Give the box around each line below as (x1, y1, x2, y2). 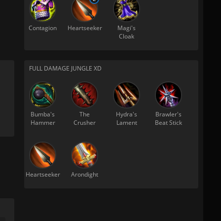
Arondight (71, 170, 98, 179)
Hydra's (116, 110, 137, 118)
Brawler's (155, 110, 182, 118)
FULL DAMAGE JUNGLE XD (29, 64, 102, 73)
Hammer (30, 118, 55, 127)
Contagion (29, 24, 57, 32)
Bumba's (31, 110, 55, 118)
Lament (116, 118, 137, 127)
